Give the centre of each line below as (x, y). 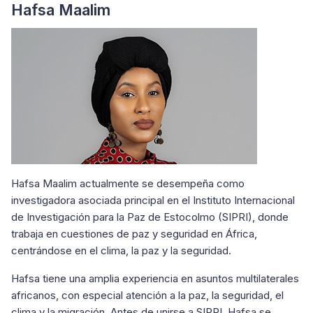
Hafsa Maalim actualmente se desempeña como (128, 183)
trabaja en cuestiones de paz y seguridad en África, (134, 234)
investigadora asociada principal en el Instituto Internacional (153, 200)
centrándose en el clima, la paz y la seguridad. (121, 250)
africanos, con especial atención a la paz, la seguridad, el (147, 295)
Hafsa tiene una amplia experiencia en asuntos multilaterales (155, 278)
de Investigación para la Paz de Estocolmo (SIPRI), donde (150, 217)
